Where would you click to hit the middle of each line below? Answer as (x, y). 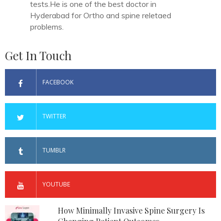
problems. (47, 27)
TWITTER (55, 116)
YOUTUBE (56, 184)
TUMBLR (54, 150)
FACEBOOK (58, 82)
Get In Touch (38, 55)
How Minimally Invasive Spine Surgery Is (131, 210)
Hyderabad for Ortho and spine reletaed (101, 15)
